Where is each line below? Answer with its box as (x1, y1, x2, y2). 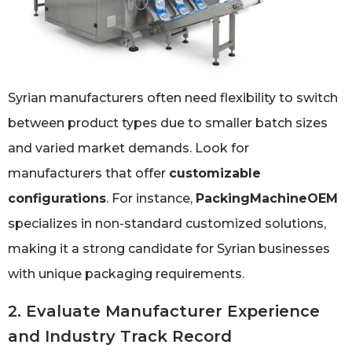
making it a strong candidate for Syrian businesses (8, 241, 330, 257)
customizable (169, 166, 261, 181)
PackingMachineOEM (196, 191, 338, 207)
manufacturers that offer (8, 166, 169, 181)
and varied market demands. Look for (8, 141, 249, 156)
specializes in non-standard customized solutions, (8, 216, 326, 232)
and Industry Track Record (8, 326, 232, 346)
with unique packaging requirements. (8, 266, 244, 282)
